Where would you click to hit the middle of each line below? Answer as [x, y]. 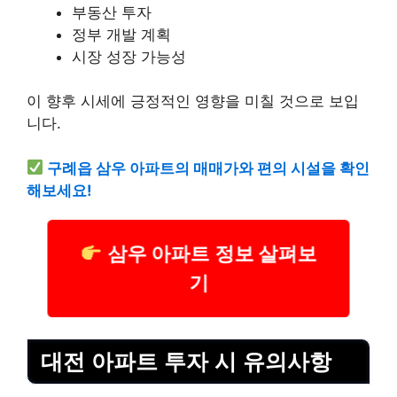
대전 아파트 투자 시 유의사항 [186, 361]
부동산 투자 [112, 12]
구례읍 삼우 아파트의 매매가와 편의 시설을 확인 [209, 168]
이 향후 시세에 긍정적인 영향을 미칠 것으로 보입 [193, 101]
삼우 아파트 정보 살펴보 [209, 255]
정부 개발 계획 [121, 34]
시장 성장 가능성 [129, 56]
